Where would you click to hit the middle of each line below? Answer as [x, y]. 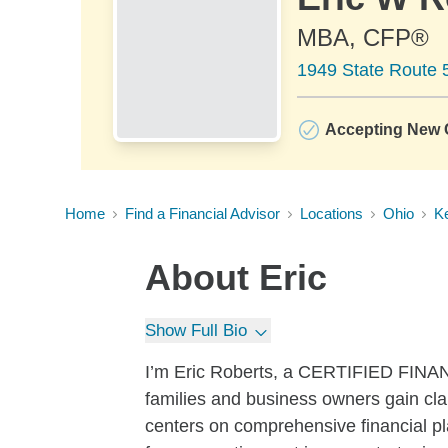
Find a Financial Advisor [202, 213]
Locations [331, 213]
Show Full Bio [196, 330]
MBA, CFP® [363, 37]
